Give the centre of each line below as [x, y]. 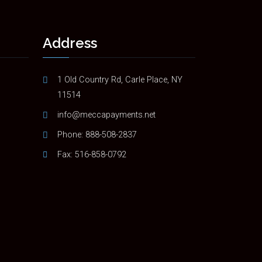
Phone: [71, 135]
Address [70, 43]
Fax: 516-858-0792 [92, 154]
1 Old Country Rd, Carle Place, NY [120, 80]
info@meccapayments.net [106, 115]
